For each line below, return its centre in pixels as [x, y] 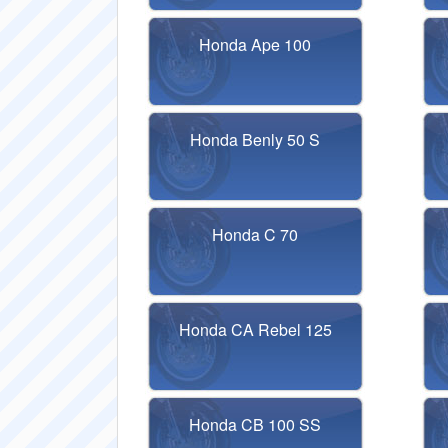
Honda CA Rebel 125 [255, 329]
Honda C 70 [255, 234]
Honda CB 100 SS [255, 424]
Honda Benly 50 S [255, 139]
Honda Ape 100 [255, 44]
